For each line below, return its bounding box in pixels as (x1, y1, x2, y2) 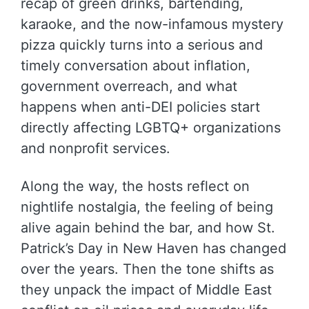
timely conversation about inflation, (21, 57, 250, 74)
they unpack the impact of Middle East (21, 281, 272, 298)
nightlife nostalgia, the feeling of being (21, 199, 273, 215)
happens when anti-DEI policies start (21, 99, 260, 115)
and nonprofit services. (21, 140, 170, 157)
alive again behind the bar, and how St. (21, 219, 275, 236)
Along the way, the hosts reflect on (21, 178, 250, 195)
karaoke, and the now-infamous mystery (21, 16, 283, 32)
